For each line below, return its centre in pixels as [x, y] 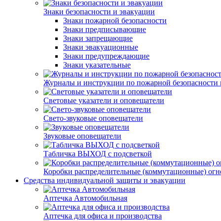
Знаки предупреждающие [106, 56]
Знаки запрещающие [98, 38]
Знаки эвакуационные [101, 47]
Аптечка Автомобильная [85, 198]
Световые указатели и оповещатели [104, 100]
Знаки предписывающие [105, 29]
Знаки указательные [97, 65]
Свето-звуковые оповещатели [93, 118]
